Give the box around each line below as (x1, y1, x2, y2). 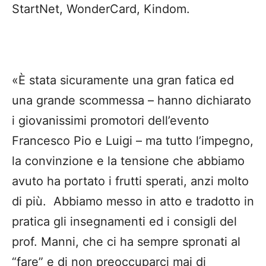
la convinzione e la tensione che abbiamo (12, 154, 245, 169)
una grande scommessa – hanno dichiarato (12, 93, 251, 108)
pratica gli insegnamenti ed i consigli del (12, 214, 237, 229)
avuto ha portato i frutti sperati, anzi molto (12, 174, 249, 189)
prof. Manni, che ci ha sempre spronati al (12, 235, 240, 249)
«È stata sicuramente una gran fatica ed (12, 73, 234, 88)
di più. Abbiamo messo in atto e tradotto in (12, 194, 254, 209)
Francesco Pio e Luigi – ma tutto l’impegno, (12, 134, 254, 148)
